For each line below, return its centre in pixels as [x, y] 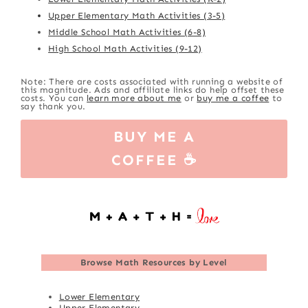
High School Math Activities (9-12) [125, 48]
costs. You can [54, 98]
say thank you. [53, 106]
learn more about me [134, 98]
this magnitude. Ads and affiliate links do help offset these [153, 89]
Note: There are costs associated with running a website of [152, 81]
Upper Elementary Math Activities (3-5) [137, 15]
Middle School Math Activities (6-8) [127, 32]
